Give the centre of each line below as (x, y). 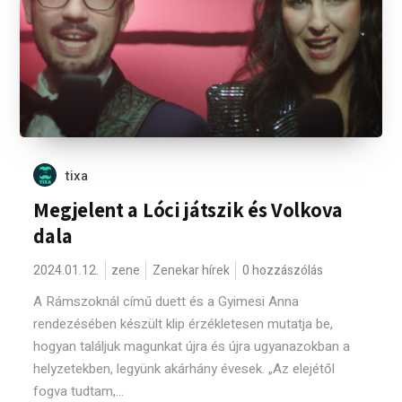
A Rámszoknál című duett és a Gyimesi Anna (166, 301)
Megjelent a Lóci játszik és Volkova (188, 210)
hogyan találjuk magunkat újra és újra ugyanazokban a (192, 346)
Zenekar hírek (192, 271)
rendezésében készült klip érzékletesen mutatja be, (184, 324)
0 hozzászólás (283, 271)
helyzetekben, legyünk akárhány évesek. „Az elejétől (184, 369)
